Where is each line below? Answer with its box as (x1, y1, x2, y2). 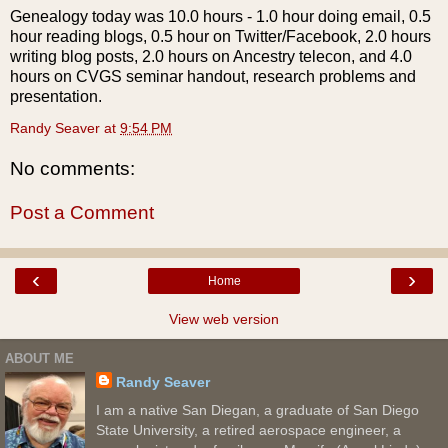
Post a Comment (10, 202, 154, 224)
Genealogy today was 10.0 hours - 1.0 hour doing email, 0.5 (10, 7, 431, 25)
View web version (169, 311, 279, 328)
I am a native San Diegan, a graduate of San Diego (95, 401, 419, 418)
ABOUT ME (5, 350, 74, 366)
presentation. (10, 87, 102, 105)
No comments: (10, 158, 135, 180)
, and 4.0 (351, 47, 412, 65)
